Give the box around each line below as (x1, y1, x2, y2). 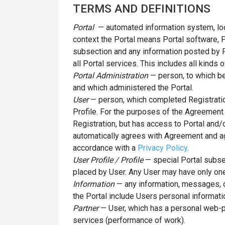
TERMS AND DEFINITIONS (73, 2, 210, 16)
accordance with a (73, 143, 138, 153)
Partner (73, 203, 98, 213)
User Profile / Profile (73, 155, 143, 165)
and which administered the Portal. (73, 82, 193, 92)
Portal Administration (73, 70, 148, 80)
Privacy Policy (138, 143, 187, 153)
